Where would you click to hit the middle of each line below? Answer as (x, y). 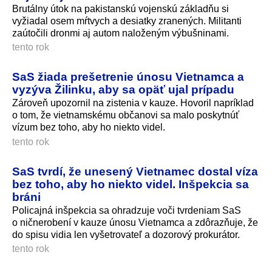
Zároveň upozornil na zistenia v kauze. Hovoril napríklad (133, 103)
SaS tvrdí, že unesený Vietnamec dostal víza (135, 172)
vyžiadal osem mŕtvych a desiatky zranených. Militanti (127, 21)
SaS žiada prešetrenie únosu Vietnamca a (128, 77)
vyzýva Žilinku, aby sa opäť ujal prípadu (123, 90)
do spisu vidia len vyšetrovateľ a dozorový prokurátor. (126, 235)
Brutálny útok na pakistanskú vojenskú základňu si (121, 8)
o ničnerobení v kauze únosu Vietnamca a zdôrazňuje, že (135, 223)
